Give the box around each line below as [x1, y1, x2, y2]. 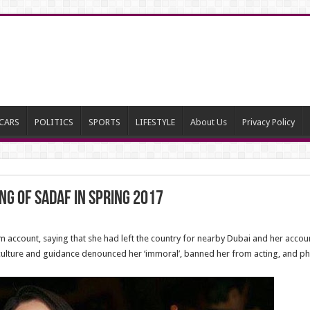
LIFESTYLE [135, 117, 175, 127]
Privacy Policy [241, 117, 295, 127]
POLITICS [34, 117, 73, 127]
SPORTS [88, 117, 120, 127]
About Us [190, 117, 227, 127]
